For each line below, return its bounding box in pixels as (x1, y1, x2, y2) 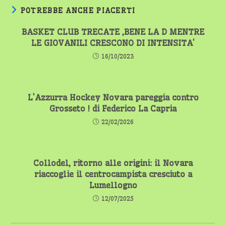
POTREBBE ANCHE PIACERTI (20, 6, 136, 15)
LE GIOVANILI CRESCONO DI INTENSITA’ (31, 38, 195, 48)
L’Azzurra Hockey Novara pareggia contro (27, 92, 199, 102)
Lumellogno (89, 180, 137, 190)
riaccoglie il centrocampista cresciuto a (34, 169, 192, 179)
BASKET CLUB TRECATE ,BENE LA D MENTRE (22, 27, 204, 37)
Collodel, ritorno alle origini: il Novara (33, 158, 193, 168)
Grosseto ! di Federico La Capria (49, 103, 177, 114)
